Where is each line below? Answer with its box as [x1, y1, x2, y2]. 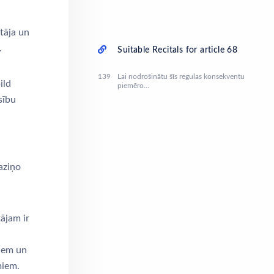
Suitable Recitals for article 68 [117, 45, 238, 54]
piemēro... [117, 81, 149, 89]
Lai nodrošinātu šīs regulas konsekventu [117, 72, 245, 80]
